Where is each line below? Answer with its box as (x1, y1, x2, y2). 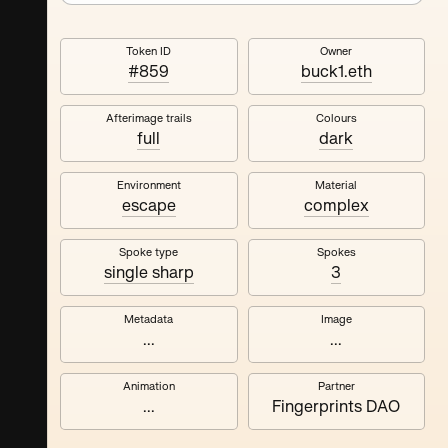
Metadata (124, 312, 174, 327)
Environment (116, 178, 181, 193)
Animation (122, 379, 175, 394)
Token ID (126, 44, 172, 59)
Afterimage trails (105, 111, 192, 126)
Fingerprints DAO (272, 397, 401, 417)
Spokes (316, 245, 356, 260)
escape (121, 196, 176, 216)
